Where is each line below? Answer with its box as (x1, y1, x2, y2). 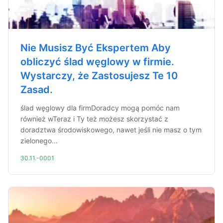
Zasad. (20, 84, 53, 96)
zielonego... (20, 136, 58, 145)
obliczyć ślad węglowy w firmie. (20, 56, 174, 68)
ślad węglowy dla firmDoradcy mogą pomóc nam (20, 104, 180, 112)
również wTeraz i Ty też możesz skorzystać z (20, 114, 168, 123)
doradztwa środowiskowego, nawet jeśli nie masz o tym (20, 125, 202, 134)
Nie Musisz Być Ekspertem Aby (20, 42, 171, 54)
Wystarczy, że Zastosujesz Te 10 (20, 70, 178, 82)
